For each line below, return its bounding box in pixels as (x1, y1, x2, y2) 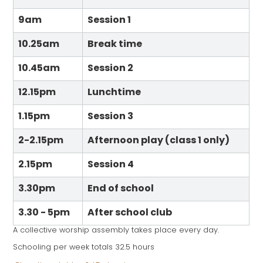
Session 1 (87, 12, 131, 29)
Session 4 (87, 157, 134, 173)
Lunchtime (87, 85, 141, 101)
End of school (87, 181, 154, 197)
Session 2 (87, 60, 134, 77)
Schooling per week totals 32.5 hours (13, 242, 155, 254)
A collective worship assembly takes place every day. (13, 225, 222, 237)
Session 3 (87, 109, 134, 125)
